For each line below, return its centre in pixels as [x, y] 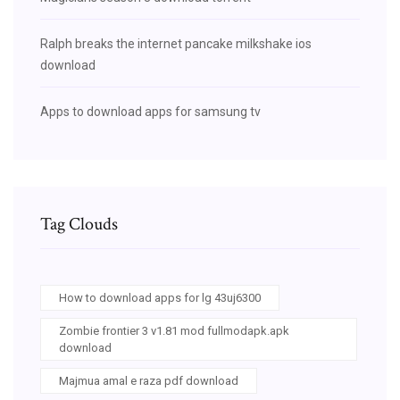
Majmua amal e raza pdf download [149, 380]
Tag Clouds [79, 224]
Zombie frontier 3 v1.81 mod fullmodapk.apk [174, 330]
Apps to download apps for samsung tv [150, 111]
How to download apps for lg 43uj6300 [160, 297]
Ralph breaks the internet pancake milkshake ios [176, 43]
